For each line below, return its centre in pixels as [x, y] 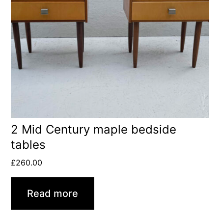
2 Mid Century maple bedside [94, 129]
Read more [53, 193]
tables [28, 144]
